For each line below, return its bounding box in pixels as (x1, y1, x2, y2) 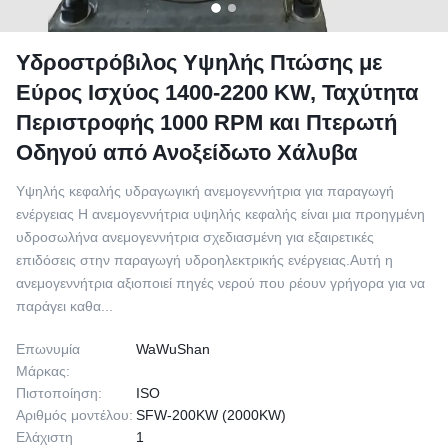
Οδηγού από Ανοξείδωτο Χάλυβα (16, 140, 358, 165)
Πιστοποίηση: (16, 385, 102, 401)
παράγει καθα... (16, 298, 113, 314)
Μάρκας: (16, 363, 70, 379)
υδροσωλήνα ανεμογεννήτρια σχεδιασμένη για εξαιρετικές (16, 229, 374, 245)
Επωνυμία (16, 341, 80, 357)
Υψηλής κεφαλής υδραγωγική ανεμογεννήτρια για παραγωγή (16, 183, 394, 199)
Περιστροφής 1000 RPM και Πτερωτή (16, 110, 397, 135)
